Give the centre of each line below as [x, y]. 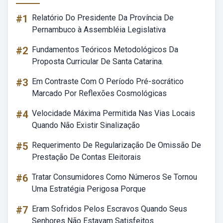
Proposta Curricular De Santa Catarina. [98, 61]
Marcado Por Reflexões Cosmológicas [99, 93]
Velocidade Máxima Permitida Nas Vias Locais [113, 113]
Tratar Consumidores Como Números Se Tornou [114, 177]
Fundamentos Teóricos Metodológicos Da [105, 50]
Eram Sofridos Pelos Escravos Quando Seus [110, 209]
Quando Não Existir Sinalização [86, 125]
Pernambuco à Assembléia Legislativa [99, 30]
